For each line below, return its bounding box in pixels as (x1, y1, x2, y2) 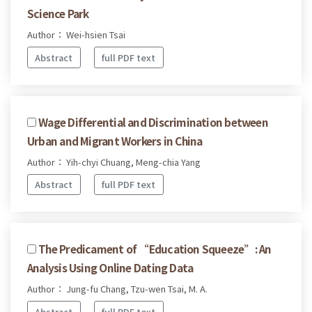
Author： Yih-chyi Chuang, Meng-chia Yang (27, 155, 201, 169)
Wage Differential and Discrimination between (38, 114, 268, 130)
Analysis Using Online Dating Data (27, 260, 194, 276)
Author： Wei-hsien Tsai (27, 28, 125, 42)
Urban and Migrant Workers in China (27, 132, 203, 148)
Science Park (27, 6, 89, 22)
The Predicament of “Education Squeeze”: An (38, 241, 272, 257)
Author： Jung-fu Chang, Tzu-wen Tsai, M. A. (27, 282, 208, 296)
